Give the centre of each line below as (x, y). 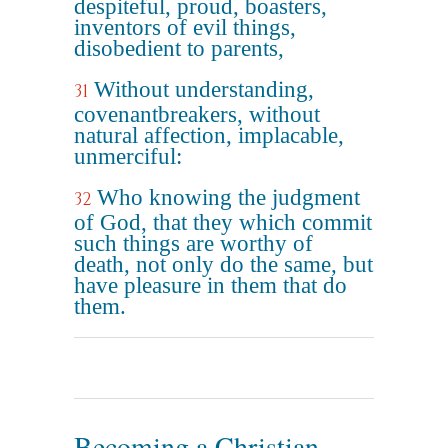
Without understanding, (204, 89)
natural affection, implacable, (209, 135)
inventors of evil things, (185, 27)
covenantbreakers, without (197, 114)
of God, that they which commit (223, 222)
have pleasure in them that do (210, 285)
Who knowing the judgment (228, 197)
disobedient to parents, (179, 48)
